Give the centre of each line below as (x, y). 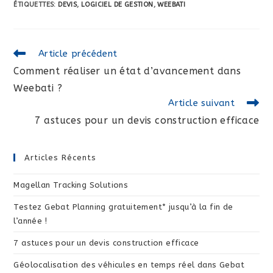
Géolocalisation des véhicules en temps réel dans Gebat (129, 264)
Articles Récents (61, 157)
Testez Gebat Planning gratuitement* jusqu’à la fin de (123, 207)
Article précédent (78, 53)
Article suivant (202, 103)
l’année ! (30, 221)
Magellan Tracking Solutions (71, 185)
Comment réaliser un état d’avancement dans (127, 71)
